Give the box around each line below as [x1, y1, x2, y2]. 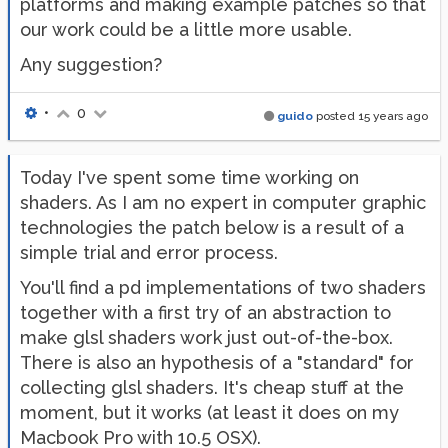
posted [313, 109, 358, 123]
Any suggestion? [20, 54, 162, 75]
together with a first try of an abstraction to [20, 302, 391, 323]
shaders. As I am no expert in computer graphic [20, 192, 426, 213]
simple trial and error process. [20, 242, 278, 263]
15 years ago [358, 109, 428, 123]
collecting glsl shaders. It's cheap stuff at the [20, 377, 404, 398]
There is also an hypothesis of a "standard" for [20, 352, 414, 373]
